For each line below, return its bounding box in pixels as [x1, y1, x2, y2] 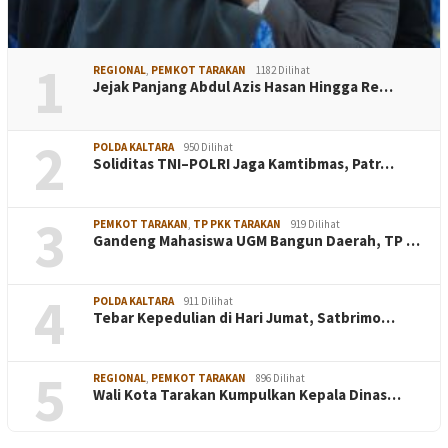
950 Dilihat [184, 139, 233, 154]
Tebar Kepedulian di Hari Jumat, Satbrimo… [93, 307, 395, 327]
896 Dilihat [256, 370, 305, 385]
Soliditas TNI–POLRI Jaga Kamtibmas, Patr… [93, 153, 394, 173]
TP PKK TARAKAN [193, 216, 281, 231]
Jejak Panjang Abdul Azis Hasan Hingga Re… [93, 76, 393, 96]
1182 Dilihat [256, 62, 310, 77]
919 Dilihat [291, 216, 340, 231]
